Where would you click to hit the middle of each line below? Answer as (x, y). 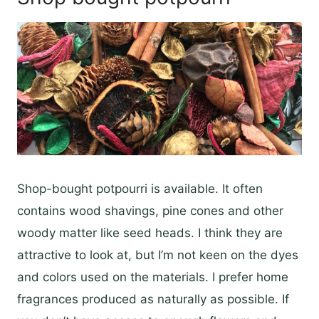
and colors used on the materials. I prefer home (153, 277)
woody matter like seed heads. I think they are (150, 233)
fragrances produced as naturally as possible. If (153, 299)
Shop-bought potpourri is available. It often (140, 189)
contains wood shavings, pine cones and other (150, 211)
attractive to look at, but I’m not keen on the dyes (158, 255)
